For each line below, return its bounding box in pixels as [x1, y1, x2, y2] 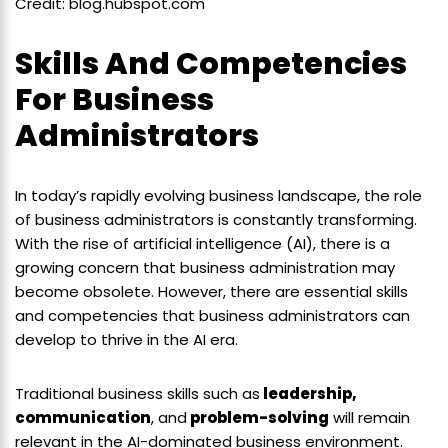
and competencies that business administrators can [15, 305, 410, 327]
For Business [15, 79, 214, 122]
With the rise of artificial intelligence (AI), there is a [15, 233, 390, 255]
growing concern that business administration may [15, 257, 395, 279]
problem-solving [187, 407, 329, 429]
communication [15, 407, 151, 429]
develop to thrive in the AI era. [15, 329, 238, 351]
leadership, [260, 383, 357, 405]
